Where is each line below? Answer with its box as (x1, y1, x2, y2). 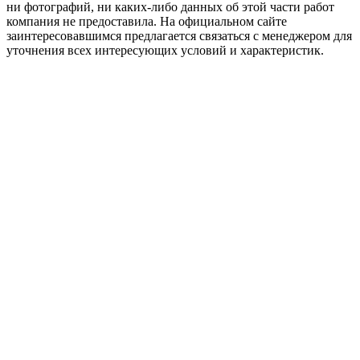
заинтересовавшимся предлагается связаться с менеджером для (6, 28, 352, 43)
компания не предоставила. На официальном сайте (6, 14, 287, 28)
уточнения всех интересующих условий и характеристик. (6, 43, 324, 57)
